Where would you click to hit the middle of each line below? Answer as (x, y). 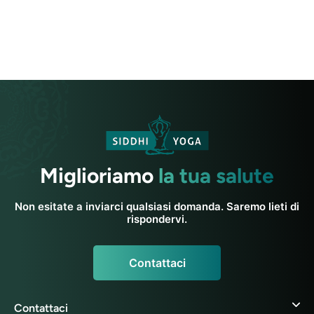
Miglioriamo (99, 176)
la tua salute (216, 176)
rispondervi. (157, 219)
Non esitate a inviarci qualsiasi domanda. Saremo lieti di (157, 207)
